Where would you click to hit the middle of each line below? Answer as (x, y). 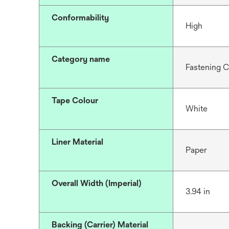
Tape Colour (75, 100)
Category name (81, 59)
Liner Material (77, 142)
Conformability (80, 18)
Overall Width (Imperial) (97, 183)
